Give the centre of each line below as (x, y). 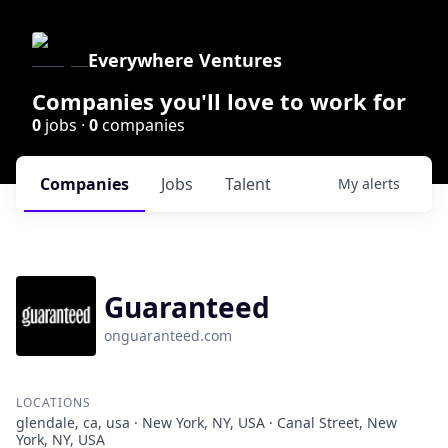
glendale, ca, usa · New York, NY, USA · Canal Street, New (206, 422)
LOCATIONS (53, 402)
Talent (248, 184)
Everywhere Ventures (185, 60)
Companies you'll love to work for (219, 101)
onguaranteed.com (168, 335)
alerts (381, 183)
